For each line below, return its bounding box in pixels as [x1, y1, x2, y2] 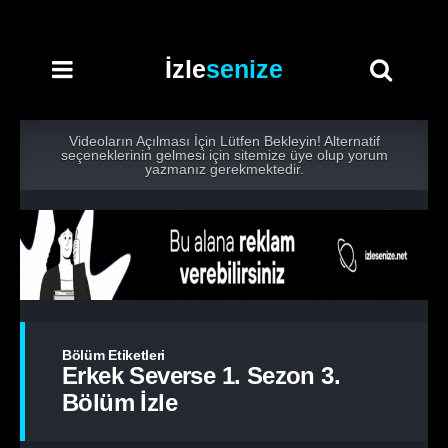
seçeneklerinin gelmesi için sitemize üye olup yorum [60, 147, 388, 163]
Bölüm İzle [62, 389, 178, 416]
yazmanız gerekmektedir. [144, 161, 304, 177]
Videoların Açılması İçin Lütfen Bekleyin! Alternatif [68, 133, 380, 149]
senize [206, 55, 283, 83]
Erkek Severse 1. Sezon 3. [62, 362, 340, 389]
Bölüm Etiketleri [62, 347, 166, 363]
